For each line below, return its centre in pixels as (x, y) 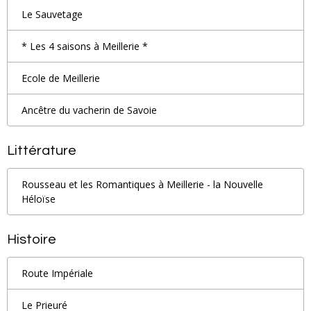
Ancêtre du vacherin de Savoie (89, 110)
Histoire (32, 239)
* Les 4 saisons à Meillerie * (85, 46)
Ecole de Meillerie (61, 78)
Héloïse (39, 199)
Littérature (42, 150)
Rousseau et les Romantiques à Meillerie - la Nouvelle (142, 184)
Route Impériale (57, 273)
